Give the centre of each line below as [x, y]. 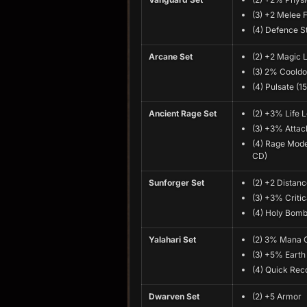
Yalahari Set [172, 240]
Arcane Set [171, 57]
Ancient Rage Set [183, 113]
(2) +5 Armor [277, 296]
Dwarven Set [174, 296]
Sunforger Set [176, 183]
